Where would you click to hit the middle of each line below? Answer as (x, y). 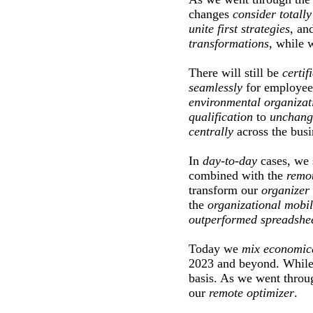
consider (254, 14)
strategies (265, 29)
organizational (244, 205)
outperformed (223, 220)
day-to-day (230, 161)
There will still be (235, 73)
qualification (221, 117)
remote (226, 293)
